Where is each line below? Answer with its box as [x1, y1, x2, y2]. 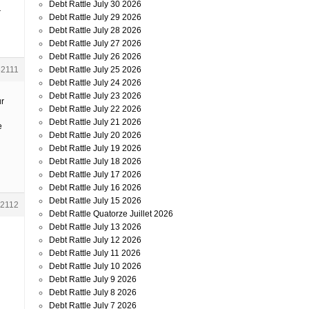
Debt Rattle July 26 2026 [49, 52, 141, 61]
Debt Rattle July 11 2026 [49, 248, 141, 258]
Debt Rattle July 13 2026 [49, 222, 141, 232]
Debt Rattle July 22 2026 [49, 104, 141, 114]
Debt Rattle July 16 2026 [49, 183, 141, 192]
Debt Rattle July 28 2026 [49, 26, 141, 35]
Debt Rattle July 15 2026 [49, 196, 141, 206]
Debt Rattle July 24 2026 [49, 78, 141, 88]
